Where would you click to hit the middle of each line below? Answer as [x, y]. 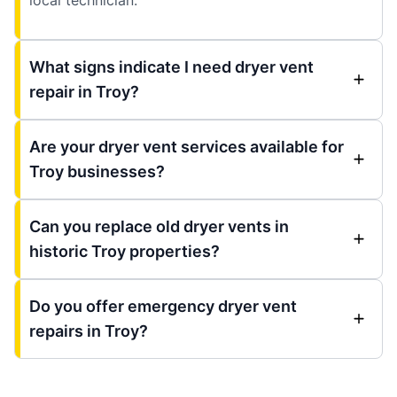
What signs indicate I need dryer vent [171, 66]
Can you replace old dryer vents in [159, 226]
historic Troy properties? [125, 251]
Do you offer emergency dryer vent [163, 306]
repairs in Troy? [89, 331]
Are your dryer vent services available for [187, 146]
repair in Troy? [84, 91]
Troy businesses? [97, 171]
